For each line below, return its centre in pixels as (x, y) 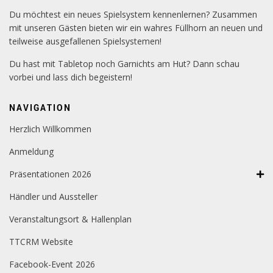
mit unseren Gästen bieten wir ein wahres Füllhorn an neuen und (136, 28)
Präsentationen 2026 (50, 174)
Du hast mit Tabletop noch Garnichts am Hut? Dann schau (124, 64)
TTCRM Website (41, 242)
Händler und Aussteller (53, 197)
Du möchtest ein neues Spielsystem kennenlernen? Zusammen (133, 15)
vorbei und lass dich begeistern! (71, 77)
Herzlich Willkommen (50, 129)
